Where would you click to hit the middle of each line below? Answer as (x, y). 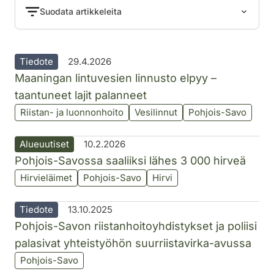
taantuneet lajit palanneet (81, 95)
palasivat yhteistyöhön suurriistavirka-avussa (133, 243)
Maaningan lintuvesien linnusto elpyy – (116, 78)
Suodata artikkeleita (81, 12)
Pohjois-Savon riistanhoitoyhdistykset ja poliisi (136, 226)
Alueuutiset (44, 144)
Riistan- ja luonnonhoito (72, 112)
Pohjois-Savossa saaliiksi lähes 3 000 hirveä (130, 160)
